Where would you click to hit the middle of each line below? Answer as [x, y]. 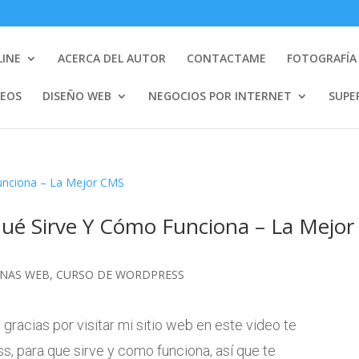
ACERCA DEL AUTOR [112, 58]
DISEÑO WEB [77, 95]
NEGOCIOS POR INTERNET [220, 95]
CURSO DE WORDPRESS [121, 274]
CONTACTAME [227, 58]
